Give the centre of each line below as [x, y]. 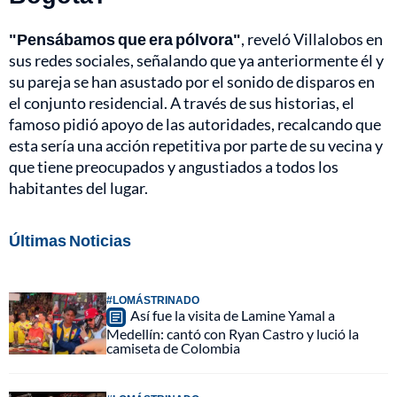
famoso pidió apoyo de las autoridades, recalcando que [195, 125]
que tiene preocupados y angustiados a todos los [174, 167]
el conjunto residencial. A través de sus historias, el [182, 103]
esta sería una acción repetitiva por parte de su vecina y [196, 146]
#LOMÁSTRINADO [153, 300]
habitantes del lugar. [78, 188]
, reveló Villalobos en [312, 39]
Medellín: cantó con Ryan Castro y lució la [233, 334]
